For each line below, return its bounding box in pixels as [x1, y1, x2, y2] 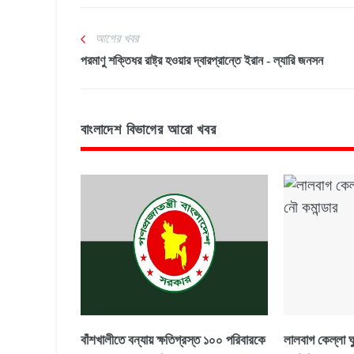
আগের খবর [95, 32, 138, 46]
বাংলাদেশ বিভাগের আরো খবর [81, 122, 217, 138]
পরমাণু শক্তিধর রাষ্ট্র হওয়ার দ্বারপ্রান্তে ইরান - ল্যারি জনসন [81, 54, 323, 68]
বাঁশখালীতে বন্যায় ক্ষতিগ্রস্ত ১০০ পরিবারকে [81, 332, 265, 348]
